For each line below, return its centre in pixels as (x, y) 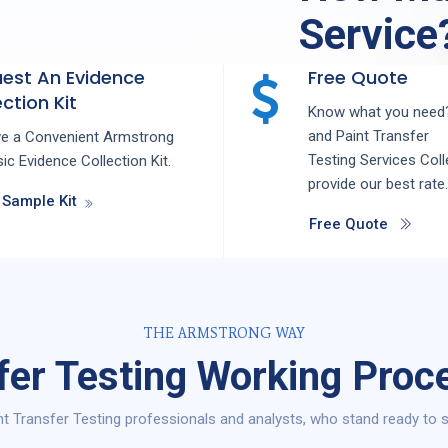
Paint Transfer (382, 136)
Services (389, 160)
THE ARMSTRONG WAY (224, 334)
